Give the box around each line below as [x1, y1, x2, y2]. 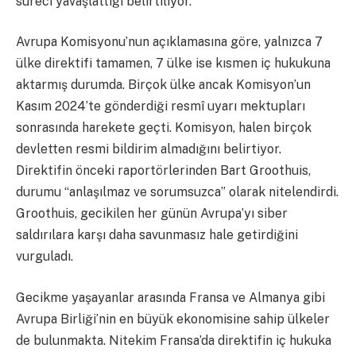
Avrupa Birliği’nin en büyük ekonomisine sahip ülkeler [16, 311, 330, 327]
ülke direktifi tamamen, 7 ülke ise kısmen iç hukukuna [16, 56, 331, 72]
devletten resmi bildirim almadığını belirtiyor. [16, 141, 281, 157]
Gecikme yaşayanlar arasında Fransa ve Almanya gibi [16, 289, 325, 305]
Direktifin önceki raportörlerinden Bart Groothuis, [16, 163, 311, 179]
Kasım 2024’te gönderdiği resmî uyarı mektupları [16, 99, 305, 114]
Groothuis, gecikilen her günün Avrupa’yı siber [16, 206, 288, 222]
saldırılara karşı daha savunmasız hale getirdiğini [16, 227, 298, 243]
